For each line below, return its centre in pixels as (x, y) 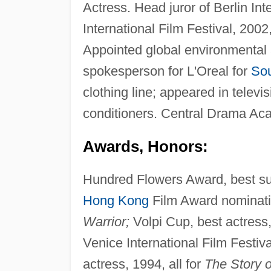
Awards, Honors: (145, 147)
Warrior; (106, 222)
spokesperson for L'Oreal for (167, 71)
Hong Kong (116, 201)
